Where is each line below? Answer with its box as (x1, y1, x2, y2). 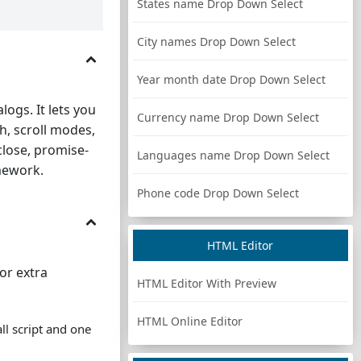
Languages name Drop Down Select (136, 147, 330, 163)
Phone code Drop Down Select (136, 185, 299, 201)
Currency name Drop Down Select (136, 110, 319, 125)
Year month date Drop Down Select (136, 72, 326, 87)
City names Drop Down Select (136, 34, 296, 49)
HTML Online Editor (136, 313, 243, 329)
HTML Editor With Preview (136, 276, 276, 291)
